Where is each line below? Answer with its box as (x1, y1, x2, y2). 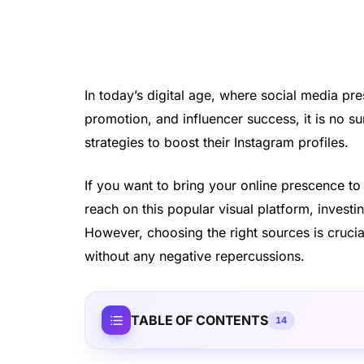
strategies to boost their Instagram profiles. (84, 133, 349, 150)
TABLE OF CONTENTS (131, 311, 268, 328)
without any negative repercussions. (84, 248, 305, 265)
